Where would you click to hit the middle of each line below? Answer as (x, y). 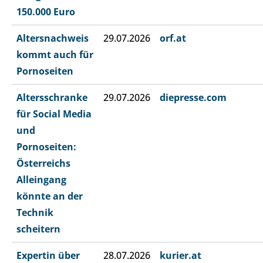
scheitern (38, 229)
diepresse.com (193, 98)
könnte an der (50, 196)
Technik (35, 213)
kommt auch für (55, 55)
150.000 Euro (46, 12)
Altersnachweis (53, 38)
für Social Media (54, 114)
